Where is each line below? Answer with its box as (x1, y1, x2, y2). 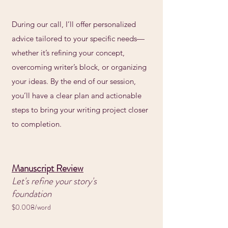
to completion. (12, 119, 62, 129)
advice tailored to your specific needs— (12, 34, 145, 43)
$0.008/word (12, 202, 51, 212)
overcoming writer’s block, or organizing (12, 62, 147, 72)
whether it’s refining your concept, (12, 48, 125, 58)
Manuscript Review (12, 161, 83, 175)
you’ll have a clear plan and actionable (12, 91, 141, 100)
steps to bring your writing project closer (12, 105, 148, 115)
